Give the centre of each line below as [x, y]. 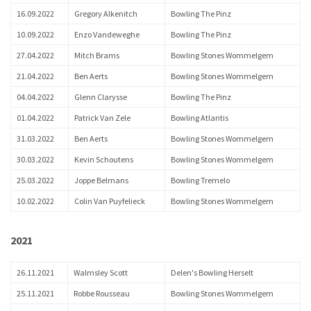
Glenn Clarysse [101, 97]
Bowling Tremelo [200, 180]
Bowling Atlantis [200, 118]
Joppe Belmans [101, 180]
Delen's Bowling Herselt [212, 272]
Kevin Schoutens [104, 159]
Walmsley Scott [101, 272]
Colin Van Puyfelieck [110, 201]
